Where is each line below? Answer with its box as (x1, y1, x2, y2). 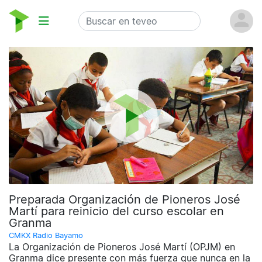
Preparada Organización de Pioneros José (9, 192, 240, 207)
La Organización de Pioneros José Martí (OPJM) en (9, 241, 235, 253)
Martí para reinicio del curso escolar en (9, 204, 224, 219)
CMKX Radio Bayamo (9, 231, 83, 240)
